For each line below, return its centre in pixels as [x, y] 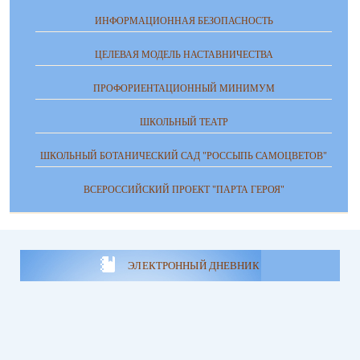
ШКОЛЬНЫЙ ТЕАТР [184, 123]
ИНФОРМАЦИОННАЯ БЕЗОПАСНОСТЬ [184, 21]
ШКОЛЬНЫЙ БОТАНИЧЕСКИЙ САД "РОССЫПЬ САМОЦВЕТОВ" [184, 156]
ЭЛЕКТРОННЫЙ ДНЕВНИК [194, 265]
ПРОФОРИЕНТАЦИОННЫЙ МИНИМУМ [184, 89]
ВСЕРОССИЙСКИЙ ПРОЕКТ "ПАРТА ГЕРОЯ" [184, 190]
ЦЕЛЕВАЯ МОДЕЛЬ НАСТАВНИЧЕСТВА [184, 55]
